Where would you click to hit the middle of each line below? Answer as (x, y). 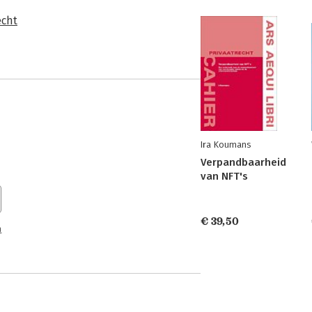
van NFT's (224, 176)
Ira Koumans (226, 145)
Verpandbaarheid (243, 162)
